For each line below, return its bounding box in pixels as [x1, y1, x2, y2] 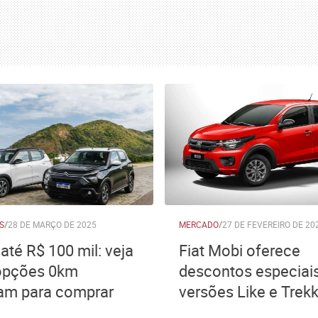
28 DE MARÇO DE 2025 [8, 219, 97, 230]
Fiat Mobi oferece [179, 240, 300, 261]
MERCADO [179, 219, 219, 230]
